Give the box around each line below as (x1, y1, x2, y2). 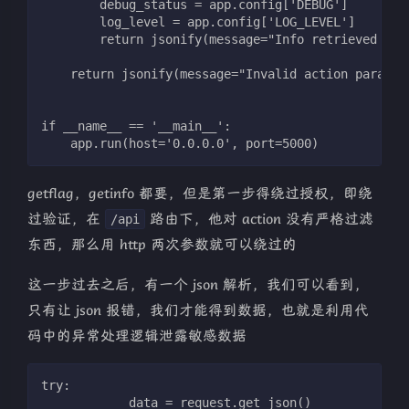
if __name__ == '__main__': (41, 119, 231, 134)
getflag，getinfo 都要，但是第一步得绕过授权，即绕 (27, 184, 372, 204)
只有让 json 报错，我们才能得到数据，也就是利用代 (27, 301, 369, 320)
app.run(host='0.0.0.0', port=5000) (41, 136, 319, 152)
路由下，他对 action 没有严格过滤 (145, 210, 373, 229)
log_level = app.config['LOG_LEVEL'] (41, 15, 355, 30)
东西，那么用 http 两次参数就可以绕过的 (27, 236, 297, 255)
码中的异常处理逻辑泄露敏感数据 (27, 327, 246, 346)
